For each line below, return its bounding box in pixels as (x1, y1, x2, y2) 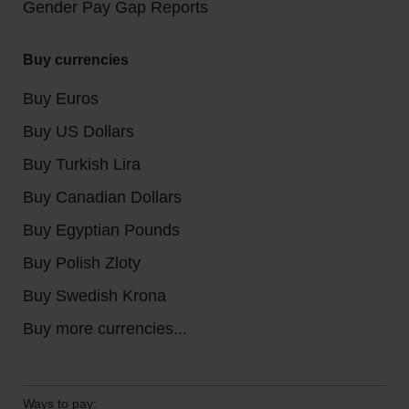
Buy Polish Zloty (23, 254, 141, 272)
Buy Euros (23, 89, 99, 108)
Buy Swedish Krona (23, 287, 166, 305)
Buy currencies (23, 52, 129, 68)
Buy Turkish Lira (23, 155, 141, 173)
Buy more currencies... (23, 320, 187, 338)
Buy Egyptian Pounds (23, 221, 180, 239)
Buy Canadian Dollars (23, 188, 182, 206)
